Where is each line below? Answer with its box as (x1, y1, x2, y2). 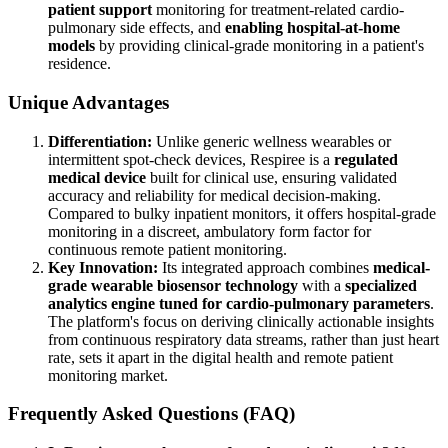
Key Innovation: (48, 258, 158, 276)
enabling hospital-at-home (225, 19, 400, 37)
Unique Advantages (8, 91, 169, 113)
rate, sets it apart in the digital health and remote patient (48, 348, 393, 366)
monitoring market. (48, 366, 168, 384)
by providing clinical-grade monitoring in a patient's (95, 37, 424, 55)
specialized (345, 276, 417, 294)
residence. (48, 55, 111, 73)
